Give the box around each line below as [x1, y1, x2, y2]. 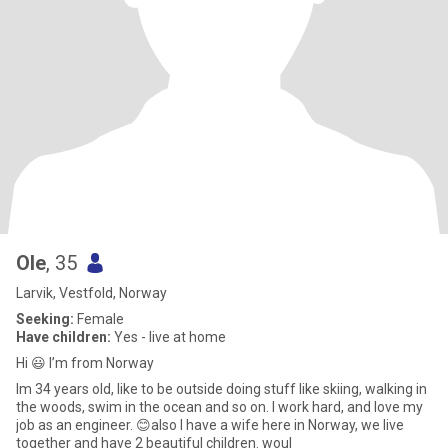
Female [74, 311, 124, 327]
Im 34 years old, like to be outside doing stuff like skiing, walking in [16, 381, 427, 397]
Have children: [16, 329, 111, 345]
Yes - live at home [111, 329, 226, 345]
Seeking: [16, 311, 74, 327]
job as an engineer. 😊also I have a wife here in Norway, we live [16, 417, 404, 433]
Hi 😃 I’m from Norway [16, 355, 154, 371]
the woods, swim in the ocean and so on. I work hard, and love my [16, 399, 423, 415]
